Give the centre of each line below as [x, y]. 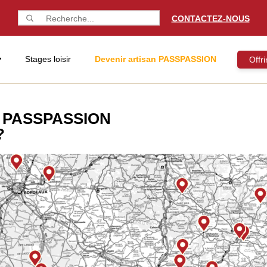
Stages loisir [48, 59]
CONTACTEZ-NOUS [210, 18]
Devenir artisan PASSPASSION [156, 59]
